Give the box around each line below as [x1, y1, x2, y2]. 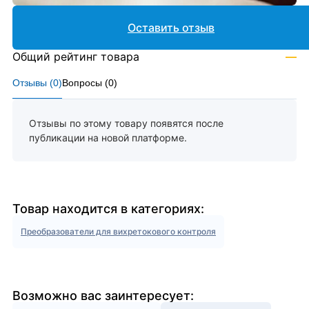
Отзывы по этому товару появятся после [29, 117, 223, 130]
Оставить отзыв [128, 21, 215, 35]
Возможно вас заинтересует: [12, 288, 194, 303]
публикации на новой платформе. [29, 132, 187, 144]
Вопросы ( [62, 77, 108, 89]
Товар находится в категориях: [12, 201, 204, 217]
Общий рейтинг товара [12, 50, 139, 64]
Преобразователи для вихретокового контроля [21, 226, 216, 237]
